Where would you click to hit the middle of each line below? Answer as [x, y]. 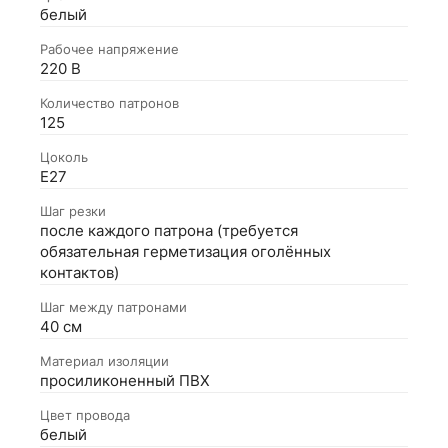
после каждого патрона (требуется [169, 230]
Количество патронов [109, 102]
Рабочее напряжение [109, 48]
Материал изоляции [104, 360]
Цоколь [64, 156]
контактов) [79, 272]
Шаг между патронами [113, 306]
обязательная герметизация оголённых [185, 251]
